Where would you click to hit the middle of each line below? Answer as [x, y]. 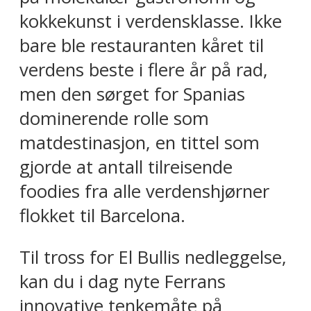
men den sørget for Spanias [132, 94]
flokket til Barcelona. [102, 215]
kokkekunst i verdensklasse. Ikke [151, 21]
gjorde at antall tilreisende [126, 167]
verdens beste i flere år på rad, [144, 69]
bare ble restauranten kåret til [142, 45]
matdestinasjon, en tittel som [140, 142]
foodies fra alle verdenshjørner [144, 191]
